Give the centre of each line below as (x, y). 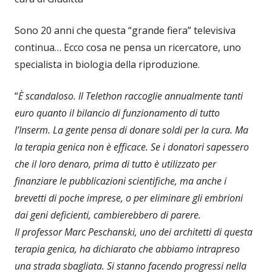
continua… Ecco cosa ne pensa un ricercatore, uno (128, 47)
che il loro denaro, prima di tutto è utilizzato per (115, 164)
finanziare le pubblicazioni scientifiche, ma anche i (121, 181)
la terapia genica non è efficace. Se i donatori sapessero (132, 147)
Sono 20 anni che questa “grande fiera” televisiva (125, 30)
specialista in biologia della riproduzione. (107, 64)
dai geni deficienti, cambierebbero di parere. (108, 215)
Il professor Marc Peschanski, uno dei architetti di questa (134, 232)
